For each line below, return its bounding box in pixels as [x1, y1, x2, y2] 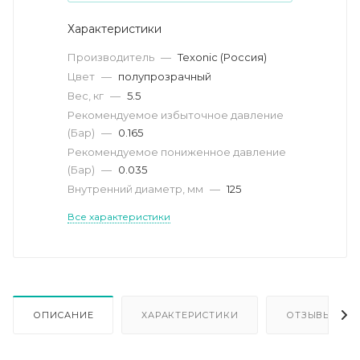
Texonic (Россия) [178, 50, 267, 63]
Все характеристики [67, 210, 170, 223]
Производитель [67, 50, 157, 63]
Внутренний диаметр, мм [67, 182, 206, 195]
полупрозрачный [118, 69, 211, 83]
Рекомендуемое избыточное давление [67, 108, 284, 121]
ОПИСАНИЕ [33, 309, 94, 321]
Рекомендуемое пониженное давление [67, 145, 286, 158]
